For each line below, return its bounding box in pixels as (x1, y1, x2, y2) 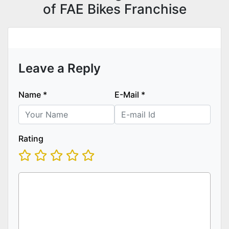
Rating (18, 133, 43, 144)
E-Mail (114, 89, 141, 100)
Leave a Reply (18, 60, 101, 76)
